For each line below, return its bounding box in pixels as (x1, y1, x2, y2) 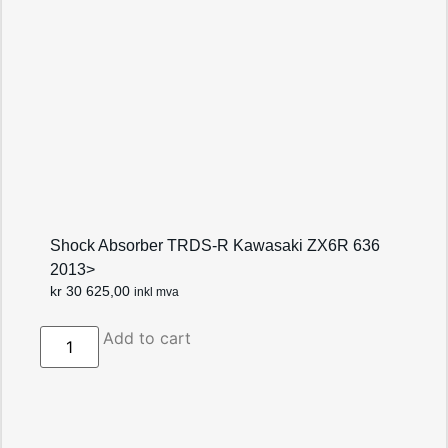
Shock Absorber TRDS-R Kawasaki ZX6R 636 (50, 236, 381, 254)
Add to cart (102, 328, 191, 349)
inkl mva (134, 285, 180, 298)
